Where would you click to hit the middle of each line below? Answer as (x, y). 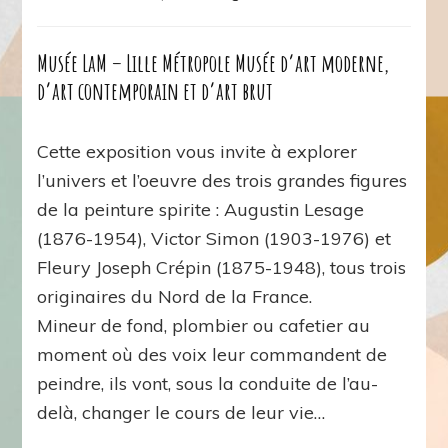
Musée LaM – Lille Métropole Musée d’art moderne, (213, 62)
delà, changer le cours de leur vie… (181, 412)
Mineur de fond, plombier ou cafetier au (204, 325)
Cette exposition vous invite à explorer (197, 151)
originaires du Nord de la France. (175, 296)
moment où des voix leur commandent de (212, 354)
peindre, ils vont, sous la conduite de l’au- (208, 383)
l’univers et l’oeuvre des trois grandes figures (222, 180)
